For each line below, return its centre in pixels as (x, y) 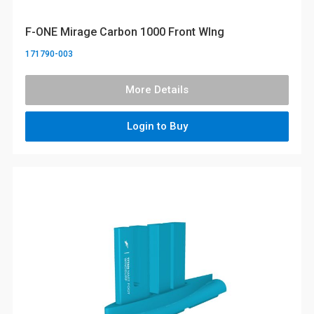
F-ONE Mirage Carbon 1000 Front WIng (125, 32)
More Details (157, 90)
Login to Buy (157, 127)
